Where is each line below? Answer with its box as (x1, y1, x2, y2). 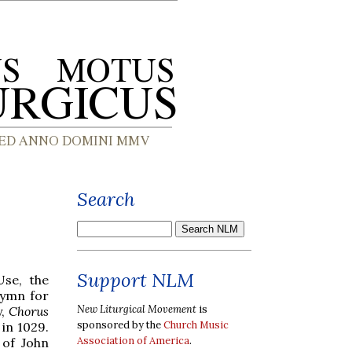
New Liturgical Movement (77, 302, 196, 316)
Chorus (9, 302, 49, 319)
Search (77, 187, 135, 211)
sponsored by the (77, 317, 163, 332)
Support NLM (77, 268, 194, 292)
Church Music (163, 317, 229, 332)
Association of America (77, 333, 189, 347)
